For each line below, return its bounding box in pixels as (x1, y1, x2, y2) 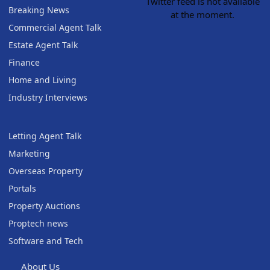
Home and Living (8, 74, 77, 86)
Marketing (8, 148, 50, 160)
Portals (8, 183, 36, 195)
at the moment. (171, 8, 234, 21)
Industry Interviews (8, 92, 87, 104)
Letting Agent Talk (8, 130, 81, 142)
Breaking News (8, 4, 69, 16)
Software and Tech (8, 235, 83, 247)
